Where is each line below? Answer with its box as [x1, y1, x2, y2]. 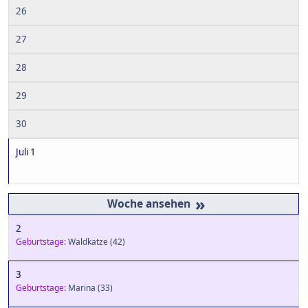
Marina [68, 282, 96, 294]
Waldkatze [68, 236, 108, 248]
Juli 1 [16, 146, 36, 159]
